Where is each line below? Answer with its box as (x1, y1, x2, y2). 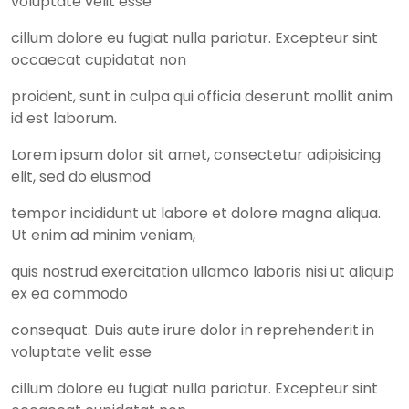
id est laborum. (11, 107, 121, 129)
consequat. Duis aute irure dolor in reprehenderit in (11, 319, 374, 341)
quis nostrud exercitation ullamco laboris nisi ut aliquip (11, 260, 394, 282)
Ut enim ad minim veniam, (11, 224, 195, 246)
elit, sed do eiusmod (11, 165, 151, 187)
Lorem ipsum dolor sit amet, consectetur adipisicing (11, 143, 381, 165)
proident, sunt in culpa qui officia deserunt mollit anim (11, 85, 393, 107)
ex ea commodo (11, 282, 128, 304)
